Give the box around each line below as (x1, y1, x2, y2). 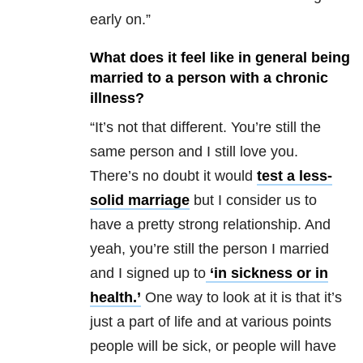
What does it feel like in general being (90, 49, 350, 66)
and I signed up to (90, 265, 206, 282)
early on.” (90, 11, 151, 28)
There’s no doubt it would (90, 168, 257, 185)
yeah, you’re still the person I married (90, 241, 329, 258)
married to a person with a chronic (90, 70, 328, 87)
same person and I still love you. (90, 143, 298, 160)
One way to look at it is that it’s (141, 289, 342, 306)
